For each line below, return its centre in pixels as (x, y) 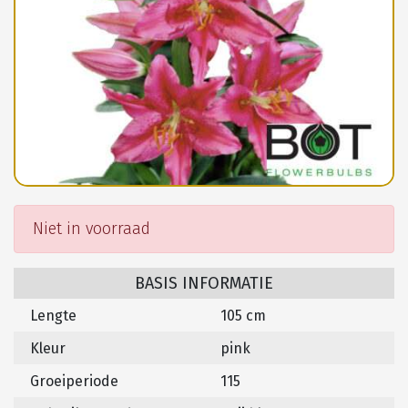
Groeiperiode (74, 382)
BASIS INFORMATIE (204, 284)
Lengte (53, 316)
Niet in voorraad (92, 229)
